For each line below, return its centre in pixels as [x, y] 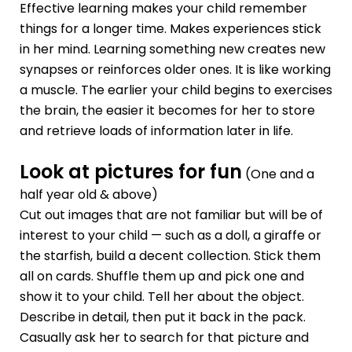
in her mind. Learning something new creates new [172, 49]
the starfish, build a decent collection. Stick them [170, 255]
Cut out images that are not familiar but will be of [171, 214]
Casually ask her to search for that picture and [164, 337]
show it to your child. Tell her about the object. [161, 296]
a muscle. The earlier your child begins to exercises [176, 90]
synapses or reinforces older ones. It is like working [175, 70]
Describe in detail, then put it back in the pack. [162, 317]
